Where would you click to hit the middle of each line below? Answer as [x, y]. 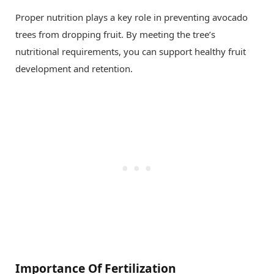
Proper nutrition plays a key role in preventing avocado [131, 17]
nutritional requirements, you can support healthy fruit [131, 51]
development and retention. [74, 68]
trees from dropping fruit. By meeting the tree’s [115, 34]
